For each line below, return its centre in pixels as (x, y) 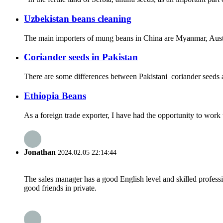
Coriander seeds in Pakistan (81, 57)
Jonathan (40, 152)
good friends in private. (60, 188)
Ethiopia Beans (55, 96)
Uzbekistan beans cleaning (78, 18)
